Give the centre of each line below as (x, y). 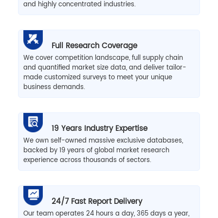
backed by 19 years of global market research (96, 150)
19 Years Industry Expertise (99, 128)
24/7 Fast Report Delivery (97, 201)
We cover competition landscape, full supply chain (103, 58)
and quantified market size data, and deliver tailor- (105, 68)
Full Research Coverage (94, 46)
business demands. (54, 87)
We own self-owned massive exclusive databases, (103, 141)
